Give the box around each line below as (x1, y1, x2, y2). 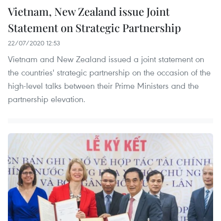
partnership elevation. (8, 93, 85, 105)
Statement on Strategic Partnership (8, 20, 181, 36)
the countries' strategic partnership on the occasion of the (8, 67, 211, 78)
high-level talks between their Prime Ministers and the (8, 80, 199, 92)
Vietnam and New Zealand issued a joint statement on (8, 53, 204, 65)
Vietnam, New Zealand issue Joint (8, 4, 170, 19)
